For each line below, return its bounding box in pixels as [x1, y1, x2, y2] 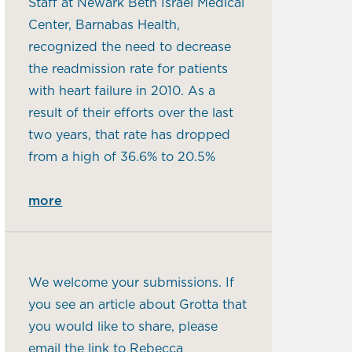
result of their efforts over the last [28, 106, 234, 119]
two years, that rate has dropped [28, 128, 231, 141]
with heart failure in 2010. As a [28, 84, 216, 97]
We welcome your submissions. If [28, 277, 235, 290]
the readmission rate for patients [28, 62, 229, 75]
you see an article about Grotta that [28, 299, 247, 312]
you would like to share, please [28, 321, 218, 334]
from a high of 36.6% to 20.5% [28, 150, 216, 163]
